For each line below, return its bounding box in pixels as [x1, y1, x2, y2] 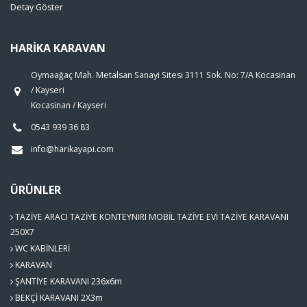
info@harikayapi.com [31, 143, 114, 155]
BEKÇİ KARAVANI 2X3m [13, 292, 103, 304]
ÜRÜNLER [10, 182, 61, 197]
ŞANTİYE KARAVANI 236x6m [13, 275, 122, 288]
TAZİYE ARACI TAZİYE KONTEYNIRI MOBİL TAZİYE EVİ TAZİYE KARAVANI [13, 211, 288, 223]
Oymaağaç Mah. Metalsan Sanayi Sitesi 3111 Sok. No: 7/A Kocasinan [31, 69, 295, 81]
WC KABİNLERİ [13, 243, 70, 255]
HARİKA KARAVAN [10, 40, 106, 56]
